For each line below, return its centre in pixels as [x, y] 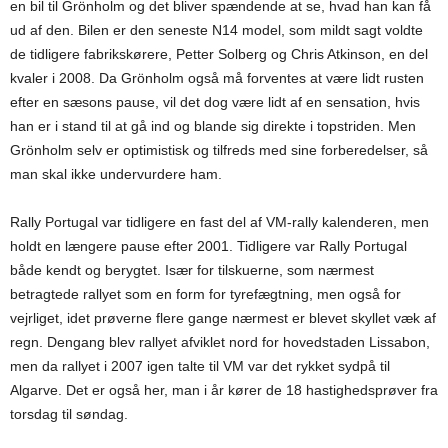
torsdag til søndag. [69, 414]
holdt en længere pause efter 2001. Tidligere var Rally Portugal [208, 246]
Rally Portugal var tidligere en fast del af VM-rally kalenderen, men [219, 222]
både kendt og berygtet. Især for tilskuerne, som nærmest [192, 270]
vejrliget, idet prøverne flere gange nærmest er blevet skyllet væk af [223, 318]
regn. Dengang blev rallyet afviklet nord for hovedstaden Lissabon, [220, 342]
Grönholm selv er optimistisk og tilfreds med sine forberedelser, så [219, 150]
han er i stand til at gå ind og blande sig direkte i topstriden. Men [213, 126]
